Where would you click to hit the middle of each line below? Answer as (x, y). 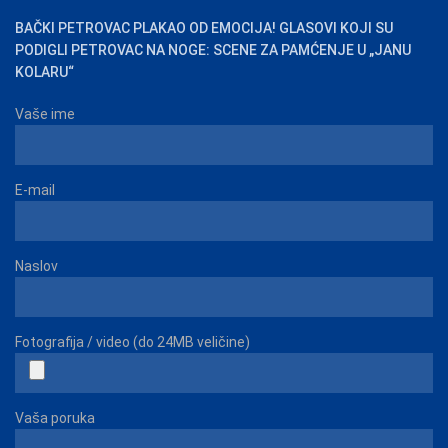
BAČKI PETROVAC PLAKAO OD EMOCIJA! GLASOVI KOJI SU (204, 27)
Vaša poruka (55, 417)
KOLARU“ (44, 71)
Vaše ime (45, 113)
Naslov (36, 265)
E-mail (35, 189)
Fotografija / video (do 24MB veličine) (132, 341)
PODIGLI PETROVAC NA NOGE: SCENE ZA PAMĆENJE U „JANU (213, 49)
